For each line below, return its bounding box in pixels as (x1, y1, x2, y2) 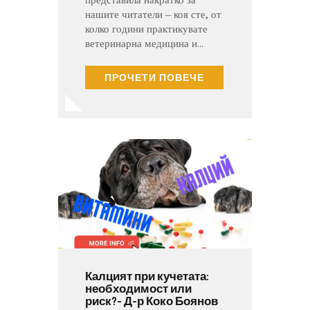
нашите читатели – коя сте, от (85, 8, 221, 21)
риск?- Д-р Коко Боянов (85, 293, 218, 307)
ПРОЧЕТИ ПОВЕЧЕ (104, 71, 204, 84)
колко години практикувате (85, 23, 208, 36)
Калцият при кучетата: (85, 268, 209, 282)
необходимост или (85, 280, 192, 295)
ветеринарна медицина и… (85, 37, 203, 51)
